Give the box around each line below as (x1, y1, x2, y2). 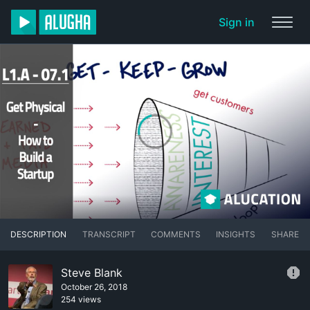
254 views (61, 294, 101, 305)
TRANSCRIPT (82, 229, 136, 240)
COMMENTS (150, 229, 201, 240)
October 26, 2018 (61, 282, 127, 293)
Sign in (219, 15, 255, 29)
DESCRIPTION (10, 229, 67, 240)
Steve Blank (61, 266, 122, 280)
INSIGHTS (216, 229, 256, 240)
